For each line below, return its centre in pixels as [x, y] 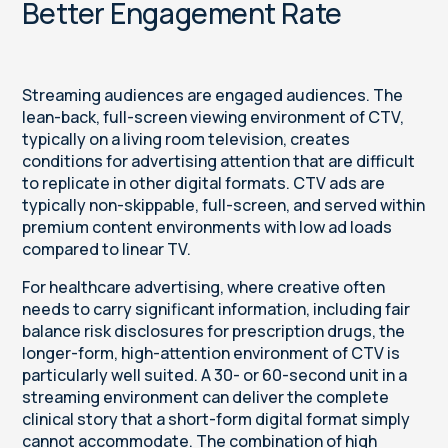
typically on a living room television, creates [186, 139]
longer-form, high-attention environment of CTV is [211, 353]
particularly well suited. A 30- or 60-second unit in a [215, 375]
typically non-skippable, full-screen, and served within [224, 205]
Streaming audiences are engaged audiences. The [213, 95]
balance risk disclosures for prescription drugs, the [214, 331]
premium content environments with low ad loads [207, 227]
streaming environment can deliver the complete [206, 397]
